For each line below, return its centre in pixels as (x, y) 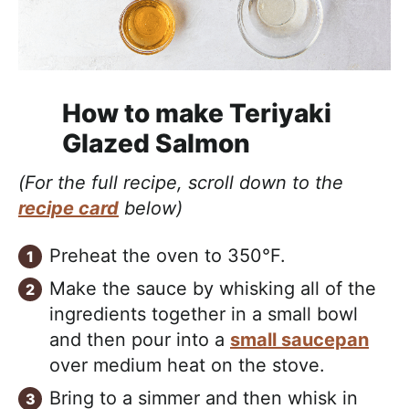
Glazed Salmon (156, 144)
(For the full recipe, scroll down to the (181, 183)
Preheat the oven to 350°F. (168, 256)
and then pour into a (140, 340)
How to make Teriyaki (197, 114)
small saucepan (299, 340)
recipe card (68, 209)
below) (151, 209)
